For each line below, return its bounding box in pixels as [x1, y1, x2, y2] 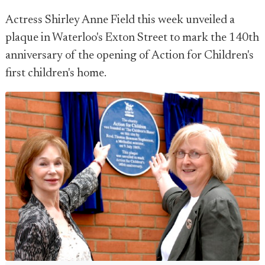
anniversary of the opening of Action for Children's [5, 50, 254, 62]
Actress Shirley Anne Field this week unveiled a [5, 14, 235, 26]
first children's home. [5, 67, 106, 79]
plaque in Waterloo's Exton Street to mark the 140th [5, 32, 259, 44]
